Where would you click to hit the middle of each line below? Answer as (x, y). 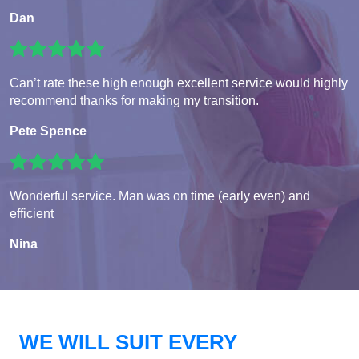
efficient (32, 214)
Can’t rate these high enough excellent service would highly (179, 83)
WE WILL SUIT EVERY (128, 343)
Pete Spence (48, 131)
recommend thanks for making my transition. (134, 101)
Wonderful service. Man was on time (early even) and (160, 196)
